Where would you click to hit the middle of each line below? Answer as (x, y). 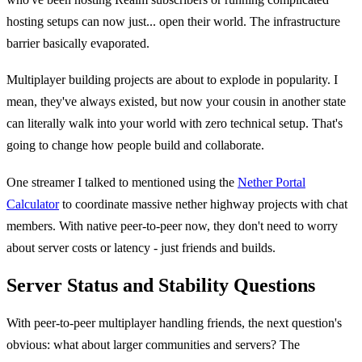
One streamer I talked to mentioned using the (122, 182)
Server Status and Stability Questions (161, 285)
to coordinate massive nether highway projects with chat (203, 204)
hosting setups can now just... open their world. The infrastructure (173, 21)
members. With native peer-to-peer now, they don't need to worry (172, 225)
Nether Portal (271, 182)
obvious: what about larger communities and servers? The (153, 345)
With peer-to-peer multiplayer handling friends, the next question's (174, 323)
